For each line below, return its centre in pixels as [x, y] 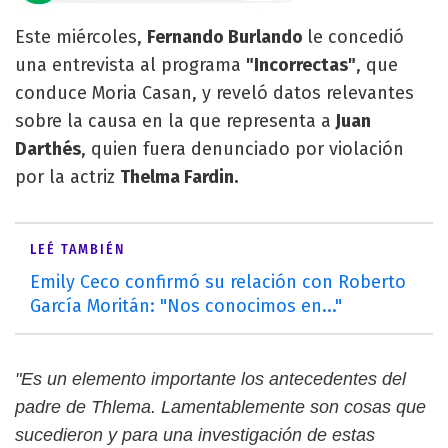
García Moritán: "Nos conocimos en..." [186, 306]
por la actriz [67, 177]
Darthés [48, 149]
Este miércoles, [81, 37]
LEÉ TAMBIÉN [77, 249]
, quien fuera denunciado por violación [242, 149]
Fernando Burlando [227, 37]
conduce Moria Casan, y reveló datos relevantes [214, 93]
